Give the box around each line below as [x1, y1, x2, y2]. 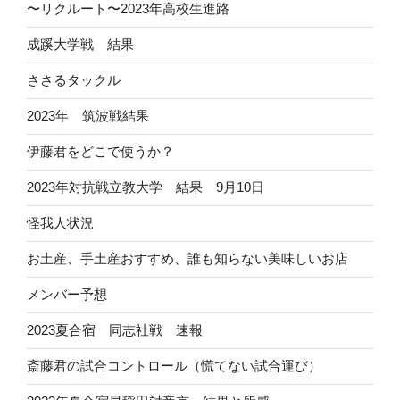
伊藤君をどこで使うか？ [27, 144, 174, 160]
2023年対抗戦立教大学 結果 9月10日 [27, 179, 264, 196]
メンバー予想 [27, 287, 107, 303]
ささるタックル [27, 72, 121, 88]
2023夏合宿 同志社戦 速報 [27, 322, 203, 338]
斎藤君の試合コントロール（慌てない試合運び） [27, 358, 321, 374]
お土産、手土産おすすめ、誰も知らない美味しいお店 [27, 251, 348, 267]
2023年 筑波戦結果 [27, 108, 149, 124]
